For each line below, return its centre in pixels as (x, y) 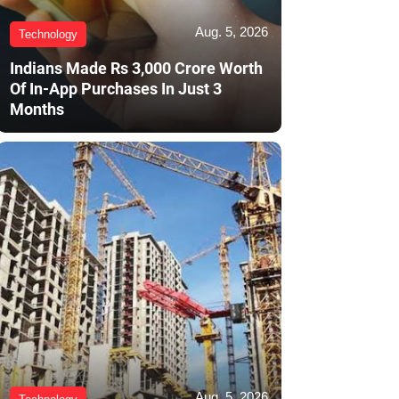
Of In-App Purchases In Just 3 (116, 89)
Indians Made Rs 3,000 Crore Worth (136, 69)
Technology (48, 35)
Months (37, 110)
